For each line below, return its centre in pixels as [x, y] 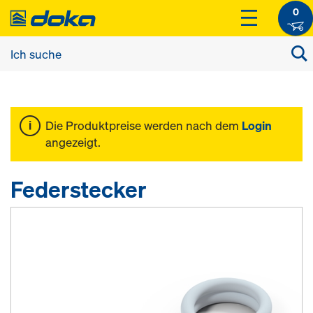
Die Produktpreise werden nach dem [144, 125]
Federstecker [79, 189]
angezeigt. [73, 142]
